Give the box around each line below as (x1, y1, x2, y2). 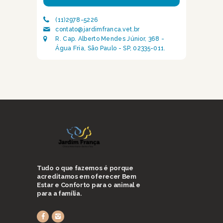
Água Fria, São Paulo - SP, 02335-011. (55, 45, 166, 52)
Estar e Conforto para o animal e (37, 181, 140, 189)
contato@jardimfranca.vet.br (55, 26, 140, 33)
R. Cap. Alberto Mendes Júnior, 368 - (55, 35, 165, 43)
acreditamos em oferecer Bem (37, 173, 136, 181)
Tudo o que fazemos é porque (37, 164, 133, 172)
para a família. (37, 190, 82, 198)
